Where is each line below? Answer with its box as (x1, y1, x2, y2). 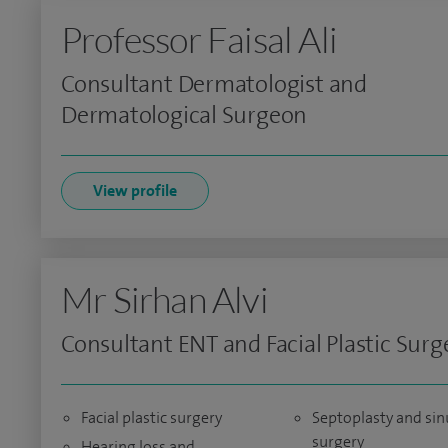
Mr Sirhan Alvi (61, 277, 268, 321)
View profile (93, 180, 177, 201)
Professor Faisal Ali (61, 17, 337, 61)
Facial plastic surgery (81, 407, 222, 428)
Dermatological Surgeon (61, 99, 308, 131)
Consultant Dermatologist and (61, 68, 367, 100)
